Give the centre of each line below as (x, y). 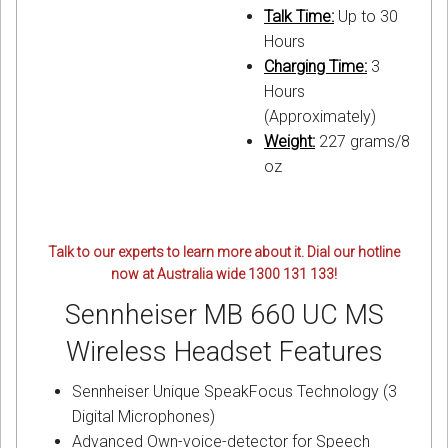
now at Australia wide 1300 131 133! (224, 274)
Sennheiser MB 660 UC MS (224, 315)
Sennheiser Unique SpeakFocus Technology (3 (234, 392)
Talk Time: (299, 17)
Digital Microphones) (143, 417)
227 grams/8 (362, 142)
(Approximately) (320, 117)
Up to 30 (366, 17)
